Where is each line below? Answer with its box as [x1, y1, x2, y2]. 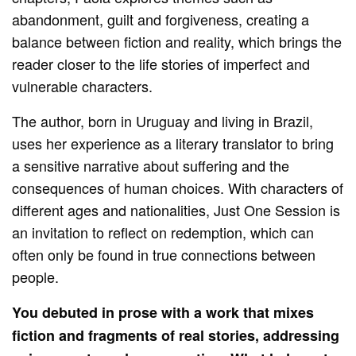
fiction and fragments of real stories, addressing [12, 325, 340, 346]
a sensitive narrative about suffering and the [12, 155, 290, 176]
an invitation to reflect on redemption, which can [12, 222, 315, 243]
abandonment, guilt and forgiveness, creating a [12, 9, 310, 30]
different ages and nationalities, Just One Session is [12, 199, 341, 221]
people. [12, 266, 59, 288]
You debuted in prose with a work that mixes [12, 302, 315, 323]
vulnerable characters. [12, 75, 153, 97]
